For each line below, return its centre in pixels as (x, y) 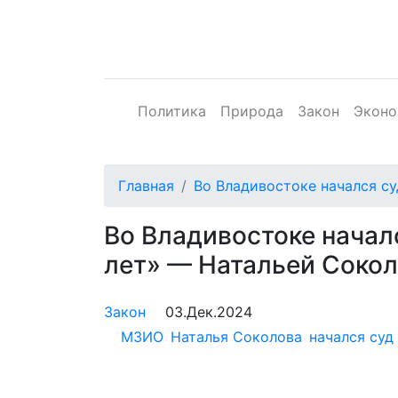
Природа (252, 111)
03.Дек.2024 (209, 312)
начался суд (351, 337)
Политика (172, 111)
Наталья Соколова (236, 337)
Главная (146, 186)
